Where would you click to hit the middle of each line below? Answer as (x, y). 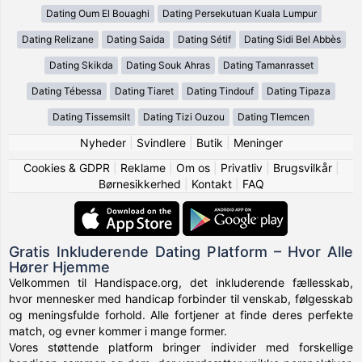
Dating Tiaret (144, 90)
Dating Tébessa (67, 90)
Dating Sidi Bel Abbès (292, 39)
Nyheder (103, 142)
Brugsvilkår (302, 167)
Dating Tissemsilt (91, 116)
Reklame (143, 167)
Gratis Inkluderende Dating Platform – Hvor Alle (181, 251)
